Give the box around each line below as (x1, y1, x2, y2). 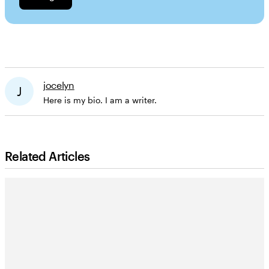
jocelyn (43, 79, 74, 91)
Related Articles (5, 148, 90, 163)
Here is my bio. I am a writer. (43, 94, 157, 105)
